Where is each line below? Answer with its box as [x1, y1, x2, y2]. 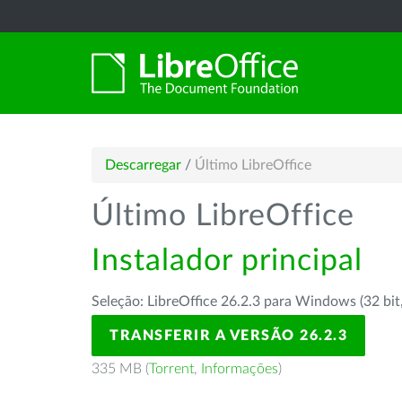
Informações [201, 362, 278, 376]
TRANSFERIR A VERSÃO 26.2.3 [109, 328, 347, 343]
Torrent [149, 362, 194, 376]
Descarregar [105, 158, 181, 172]
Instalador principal [92, 246, 363, 276]
